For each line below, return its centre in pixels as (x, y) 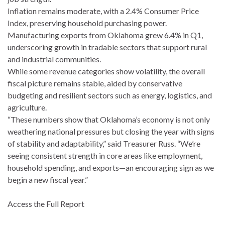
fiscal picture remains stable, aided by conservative (95, 83)
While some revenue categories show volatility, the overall (106, 71)
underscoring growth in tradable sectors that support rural (107, 47)
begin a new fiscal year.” (48, 179)
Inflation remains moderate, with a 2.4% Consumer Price (103, 11)
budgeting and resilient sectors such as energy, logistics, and (110, 95)
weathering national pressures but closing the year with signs (111, 131)
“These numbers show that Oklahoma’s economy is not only (109, 119)
